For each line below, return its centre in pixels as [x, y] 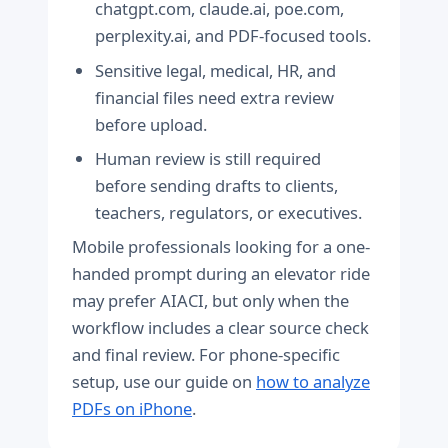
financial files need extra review [215, 97]
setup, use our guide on [164, 382]
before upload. [151, 124]
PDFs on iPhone [132, 409]
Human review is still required [208, 158]
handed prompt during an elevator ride [221, 274]
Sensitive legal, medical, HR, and [216, 70]
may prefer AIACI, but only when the [210, 301]
